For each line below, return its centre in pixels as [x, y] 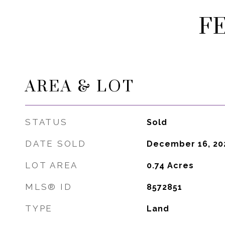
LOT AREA [51, 165]
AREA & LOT [80, 87]
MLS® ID [49, 187]
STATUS [46, 122]
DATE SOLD [56, 144]
